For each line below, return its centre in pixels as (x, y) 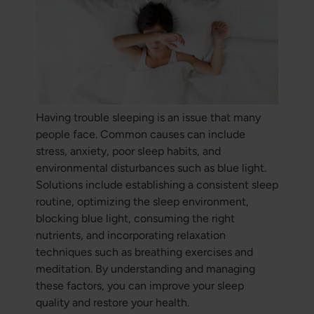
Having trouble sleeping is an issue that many (148, 118)
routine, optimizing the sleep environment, (142, 202)
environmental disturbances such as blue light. (151, 168)
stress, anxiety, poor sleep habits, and (128, 151)
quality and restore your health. (112, 303)
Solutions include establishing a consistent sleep (157, 185)
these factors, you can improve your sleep (139, 286)
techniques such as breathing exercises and (144, 252)
